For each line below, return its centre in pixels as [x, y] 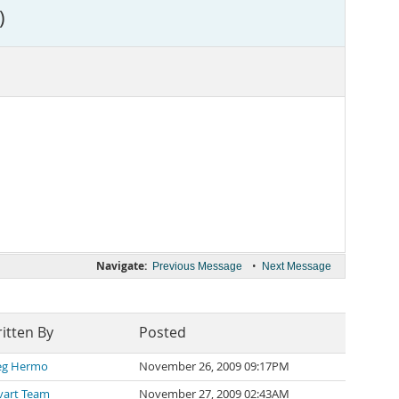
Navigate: [122, 266]
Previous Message [197, 266]
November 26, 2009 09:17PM [214, 366]
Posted [163, 333]
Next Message [297, 266]
